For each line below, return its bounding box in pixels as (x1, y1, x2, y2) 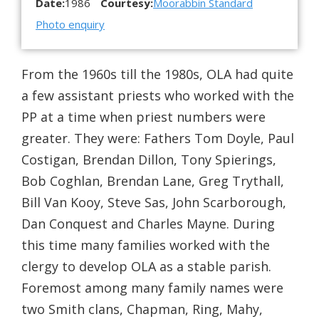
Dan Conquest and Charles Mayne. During (21, 214, 275, 232)
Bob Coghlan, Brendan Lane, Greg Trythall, (21, 172, 284, 189)
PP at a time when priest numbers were (21, 108, 266, 125)
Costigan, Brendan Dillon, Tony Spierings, (21, 150, 276, 168)
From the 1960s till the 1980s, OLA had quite (21, 65, 293, 83)
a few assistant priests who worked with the (21, 86, 294, 104)
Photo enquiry (36, 16, 105, 31)
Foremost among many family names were (21, 278, 283, 296)
